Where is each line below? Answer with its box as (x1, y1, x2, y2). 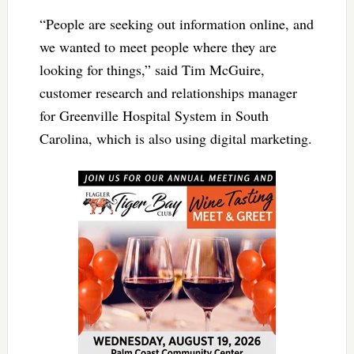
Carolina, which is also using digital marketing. (39, 129, 312, 149)
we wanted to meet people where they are (39, 37, 277, 57)
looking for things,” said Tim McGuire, (39, 60, 265, 80)
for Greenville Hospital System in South (39, 106, 269, 126)
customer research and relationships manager (39, 83, 297, 103)
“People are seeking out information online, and (39, 14, 314, 34)
